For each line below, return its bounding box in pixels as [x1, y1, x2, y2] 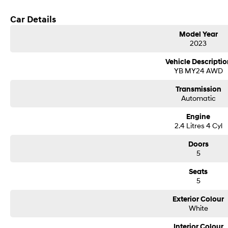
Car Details [10, 14, 56, 25]
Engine [186, 112, 211, 121]
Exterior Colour [173, 195, 224, 204]
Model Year [179, 30, 218, 39]
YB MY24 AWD [174, 66, 223, 75]
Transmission [175, 85, 221, 94]
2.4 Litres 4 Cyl [174, 121, 222, 130]
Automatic [181, 94, 216, 102]
